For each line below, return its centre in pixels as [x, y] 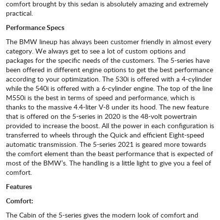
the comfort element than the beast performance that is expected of [110, 154]
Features [19, 187]
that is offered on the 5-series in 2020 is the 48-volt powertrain [101, 116]
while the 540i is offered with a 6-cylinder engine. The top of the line [109, 88]
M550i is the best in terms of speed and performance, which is [100, 98]
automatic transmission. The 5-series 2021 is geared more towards [106, 144]
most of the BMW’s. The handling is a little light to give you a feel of [109, 163]
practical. [19, 13]
